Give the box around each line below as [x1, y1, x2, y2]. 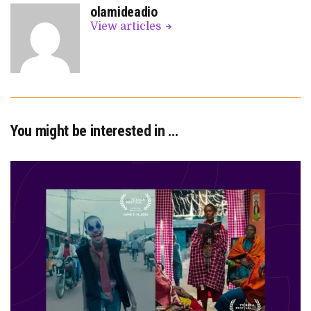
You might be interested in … [10, 121, 178, 140]
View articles [90, 19, 164, 33]
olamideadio [90, 3, 158, 20]
